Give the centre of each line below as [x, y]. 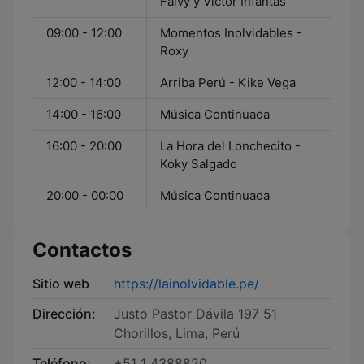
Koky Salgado [199, 164]
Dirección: [64, 314]
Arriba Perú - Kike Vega [228, 82]
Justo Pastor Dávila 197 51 [195, 314]
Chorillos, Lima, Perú [177, 333]
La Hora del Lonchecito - [230, 146]
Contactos [82, 250]
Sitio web [61, 284]
